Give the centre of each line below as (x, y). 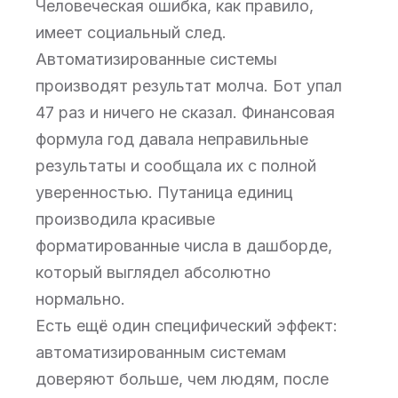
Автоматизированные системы (156, 59)
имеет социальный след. (131, 32)
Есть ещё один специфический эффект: (187, 326)
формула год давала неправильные (172, 139)
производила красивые (125, 219)
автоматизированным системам (161, 352)
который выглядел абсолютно (153, 272)
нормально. (80, 299)
